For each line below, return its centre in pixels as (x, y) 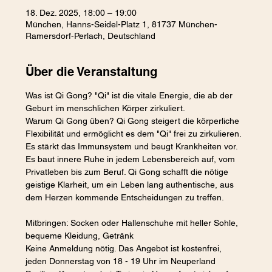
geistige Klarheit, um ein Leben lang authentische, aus (131, 184)
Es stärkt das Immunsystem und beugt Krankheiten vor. (133, 146)
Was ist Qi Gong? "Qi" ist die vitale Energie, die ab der (131, 95)
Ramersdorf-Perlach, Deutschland (91, 36)
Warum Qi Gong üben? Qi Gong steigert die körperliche (134, 121)
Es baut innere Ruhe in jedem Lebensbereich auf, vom (132, 159)
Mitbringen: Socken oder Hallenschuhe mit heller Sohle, (133, 223)
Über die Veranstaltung (92, 71)
